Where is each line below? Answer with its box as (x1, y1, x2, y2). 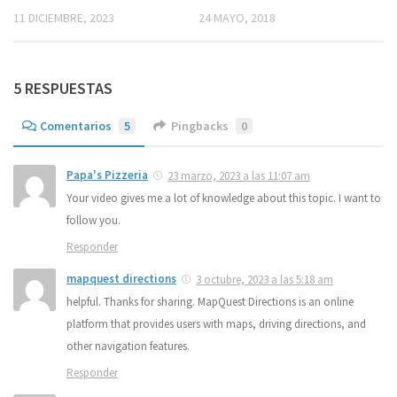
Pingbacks (171, 118, 229, 135)
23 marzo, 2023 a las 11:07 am (167, 168, 310, 184)
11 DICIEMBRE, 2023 (13, 10, 114, 27)
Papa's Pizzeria (66, 167, 148, 183)
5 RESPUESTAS (13, 78, 113, 99)
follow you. (66, 213, 121, 229)
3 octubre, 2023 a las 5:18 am (196, 272, 333, 288)
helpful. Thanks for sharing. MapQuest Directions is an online (66, 294, 354, 310)
